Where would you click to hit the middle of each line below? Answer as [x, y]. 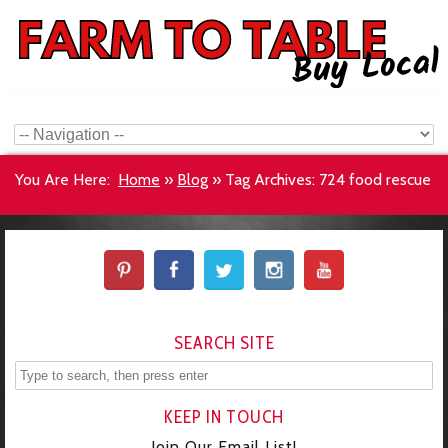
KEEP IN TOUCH [224, 416]
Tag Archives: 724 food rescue [328, 179]
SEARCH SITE [224, 342]
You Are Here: [62, 179]
